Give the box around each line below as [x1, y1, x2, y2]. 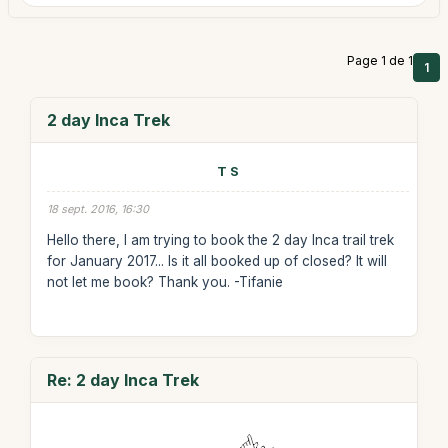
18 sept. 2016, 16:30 [46, 202, 149, 216]
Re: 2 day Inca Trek [46, 369, 199, 390]
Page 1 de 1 [347, 53, 413, 68]
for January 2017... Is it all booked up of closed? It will [46, 252, 387, 269]
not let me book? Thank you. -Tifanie [46, 273, 283, 290]
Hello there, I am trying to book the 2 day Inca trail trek [46, 231, 394, 248]
